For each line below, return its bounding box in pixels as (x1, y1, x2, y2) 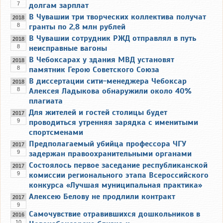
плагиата (29, 96, 63, 106)
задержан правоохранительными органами (29, 148, 192, 159)
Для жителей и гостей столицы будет (29, 107, 167, 117)
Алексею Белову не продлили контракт (29, 191, 175, 202)
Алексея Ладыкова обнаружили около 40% (29, 86, 192, 96)
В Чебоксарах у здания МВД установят (29, 54, 174, 65)
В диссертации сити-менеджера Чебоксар (29, 76, 187, 86)
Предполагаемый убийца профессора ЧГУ (29, 138, 186, 149)
